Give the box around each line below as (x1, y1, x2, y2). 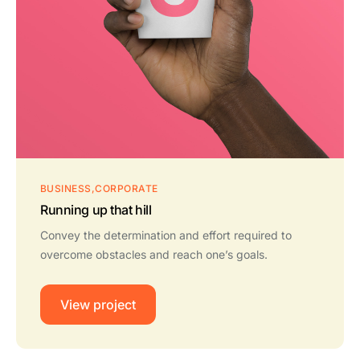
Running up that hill (40, 201, 152, 218)
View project (60, 296, 136, 313)
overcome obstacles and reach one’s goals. (40, 247, 268, 261)
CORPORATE (95, 182, 158, 194)
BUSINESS (40, 182, 92, 194)
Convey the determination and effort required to (40, 227, 292, 242)
